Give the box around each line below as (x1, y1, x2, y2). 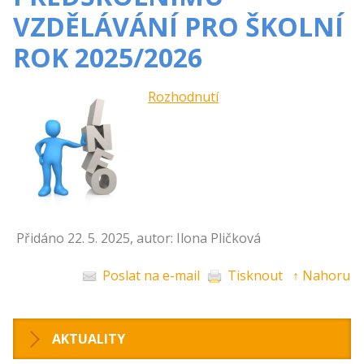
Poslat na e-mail (102, 266, 200, 284)
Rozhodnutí (148, 88, 219, 106)
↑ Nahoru (292, 266, 350, 284)
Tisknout (227, 266, 283, 284)
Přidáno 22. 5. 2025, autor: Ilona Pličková (16, 228, 261, 247)
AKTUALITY (52, 329, 125, 348)
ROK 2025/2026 (13, 40, 202, 75)
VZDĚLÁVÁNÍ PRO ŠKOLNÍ (13, 9, 344, 44)
